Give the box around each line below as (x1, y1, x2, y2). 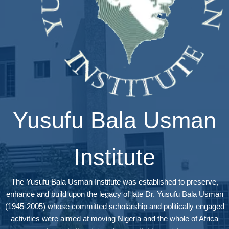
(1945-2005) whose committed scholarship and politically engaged (5, 202, 224, 211)
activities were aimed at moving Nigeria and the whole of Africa (11, 214, 218, 223)
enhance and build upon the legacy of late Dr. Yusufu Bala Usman (6, 190, 223, 199)
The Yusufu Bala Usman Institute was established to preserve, (11, 177, 218, 187)
